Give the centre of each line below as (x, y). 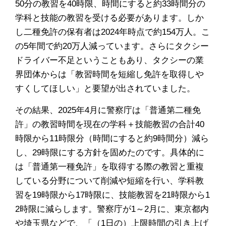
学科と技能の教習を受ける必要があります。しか (110, 18)
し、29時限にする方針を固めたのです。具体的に (110, 153)
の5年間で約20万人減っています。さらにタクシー (112, 46)
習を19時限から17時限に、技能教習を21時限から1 (113, 195)
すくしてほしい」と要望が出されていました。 (105, 89)
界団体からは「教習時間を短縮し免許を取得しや (110, 74)
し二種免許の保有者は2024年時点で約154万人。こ (113, 32)
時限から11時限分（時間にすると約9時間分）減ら (112, 138)
